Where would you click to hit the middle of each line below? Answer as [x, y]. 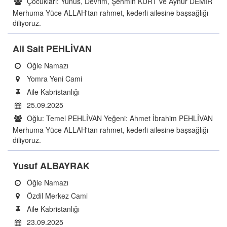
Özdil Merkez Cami [56, 196]
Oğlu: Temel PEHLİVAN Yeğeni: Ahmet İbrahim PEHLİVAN [119, 118]
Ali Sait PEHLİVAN [52, 49]
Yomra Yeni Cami [53, 79]
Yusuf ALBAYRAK [51, 166]
